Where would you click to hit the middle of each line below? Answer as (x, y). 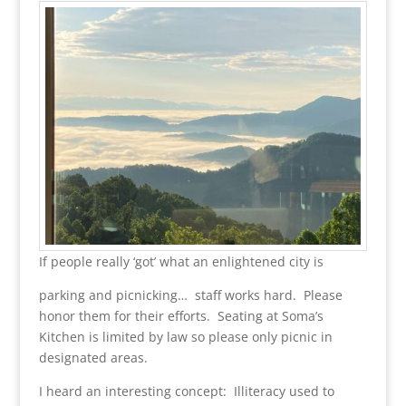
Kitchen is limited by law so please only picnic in (185, 336)
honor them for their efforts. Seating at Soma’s (181, 315)
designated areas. (93, 357)
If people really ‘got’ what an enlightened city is (181, 261)
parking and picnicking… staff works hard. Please (190, 295)
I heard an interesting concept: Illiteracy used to (186, 391)
